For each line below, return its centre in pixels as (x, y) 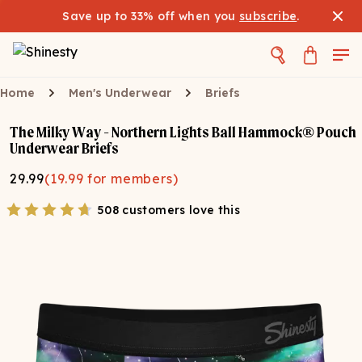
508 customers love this (169, 210)
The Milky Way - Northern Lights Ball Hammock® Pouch (183, 132)
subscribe (268, 16)
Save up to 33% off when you (151, 16)
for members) (133, 179)
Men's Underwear (120, 93)
